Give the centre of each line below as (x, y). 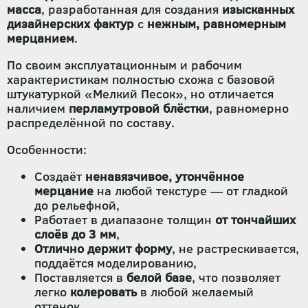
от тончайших (255, 220)
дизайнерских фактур (70, 24)
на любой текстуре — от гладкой (191, 191)
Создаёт (60, 176)
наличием (38, 108)
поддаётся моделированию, (115, 263)
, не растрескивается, (235, 249)
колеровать (103, 292)
